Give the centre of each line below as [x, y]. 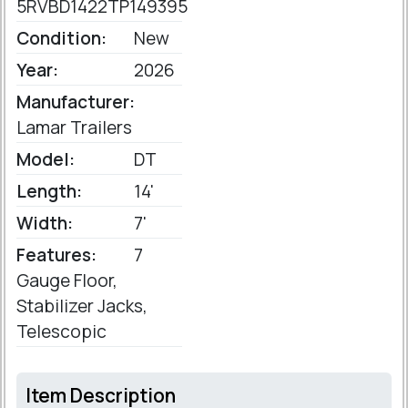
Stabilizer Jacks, [82, 306]
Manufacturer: [76, 102]
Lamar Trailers [74, 127]
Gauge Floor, [67, 280]
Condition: [61, 38]
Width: [45, 223]
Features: [56, 255]
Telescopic [61, 331]
